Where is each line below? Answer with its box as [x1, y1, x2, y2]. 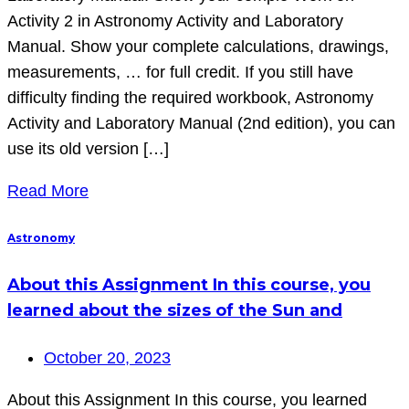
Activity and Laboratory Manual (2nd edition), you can [7, 113, 395, 132]
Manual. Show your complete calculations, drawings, [7, 37, 389, 56]
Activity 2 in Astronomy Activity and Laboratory [7, 11, 343, 30]
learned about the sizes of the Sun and [7, 300, 342, 321]
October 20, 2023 [44, 349, 171, 368]
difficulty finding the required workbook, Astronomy [7, 88, 373, 107]
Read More [7, 181, 89, 200]
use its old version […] [7, 139, 169, 158]
